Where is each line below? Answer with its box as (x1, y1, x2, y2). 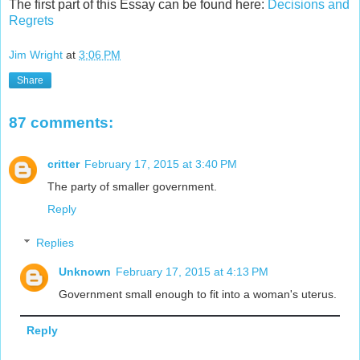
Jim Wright (9, 48, 63, 62)
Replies (36, 235, 75, 249)
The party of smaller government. (47, 180, 217, 194)
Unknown (59, 264, 112, 278)
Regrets (9, 13, 54, 27)
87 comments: (9, 113, 113, 131)
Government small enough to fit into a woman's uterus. (59, 287, 337, 301)
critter (47, 157, 80, 171)
